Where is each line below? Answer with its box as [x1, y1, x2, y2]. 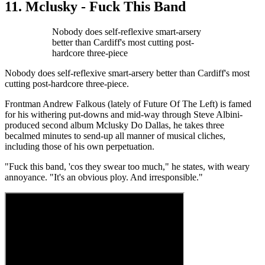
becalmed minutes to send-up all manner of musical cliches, [5, 130, 225, 141]
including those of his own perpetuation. [5, 141, 154, 151]
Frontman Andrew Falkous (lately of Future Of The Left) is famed [5, 98, 251, 109]
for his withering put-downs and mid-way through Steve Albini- [5, 109, 243, 119]
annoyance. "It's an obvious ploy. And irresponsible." [5, 172, 203, 182]
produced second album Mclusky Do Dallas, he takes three [5, 119, 224, 130]
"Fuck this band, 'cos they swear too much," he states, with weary [5, 161, 250, 172]
